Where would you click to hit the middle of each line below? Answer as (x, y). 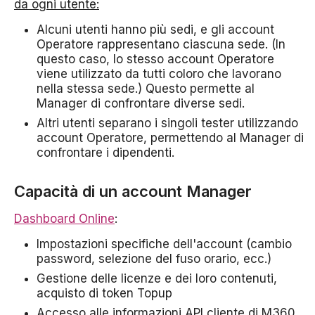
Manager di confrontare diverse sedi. (141, 104)
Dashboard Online (64, 219)
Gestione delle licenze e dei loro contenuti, (157, 279)
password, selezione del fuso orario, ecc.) (154, 259)
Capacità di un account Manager (133, 192)
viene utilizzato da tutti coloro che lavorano (159, 74)
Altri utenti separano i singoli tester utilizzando (167, 123)
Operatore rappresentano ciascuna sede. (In (161, 45)
